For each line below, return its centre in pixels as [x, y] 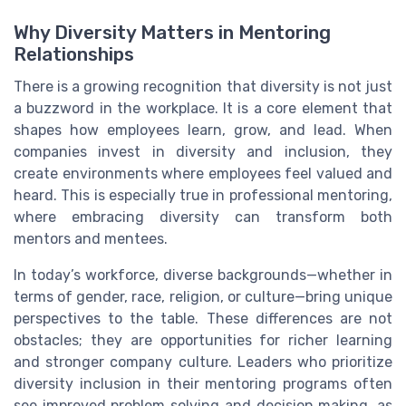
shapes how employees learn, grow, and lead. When [203, 130]
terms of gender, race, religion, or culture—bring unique [203, 297]
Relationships [74, 55]
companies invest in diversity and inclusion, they [203, 152]
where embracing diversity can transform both [203, 217]
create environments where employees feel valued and [203, 174]
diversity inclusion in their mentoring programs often [203, 384]
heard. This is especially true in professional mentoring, [203, 196]
